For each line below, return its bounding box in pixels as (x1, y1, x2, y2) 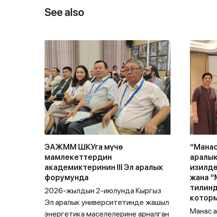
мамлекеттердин (45, 153, 112, 162)
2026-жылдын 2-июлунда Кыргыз (45, 186, 161, 195)
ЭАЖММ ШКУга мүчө (45, 142, 123, 152)
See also (45, 6, 84, 18)
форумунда (45, 173, 89, 182)
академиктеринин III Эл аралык (45, 163, 163, 172)
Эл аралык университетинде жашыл (45, 198, 169, 207)
